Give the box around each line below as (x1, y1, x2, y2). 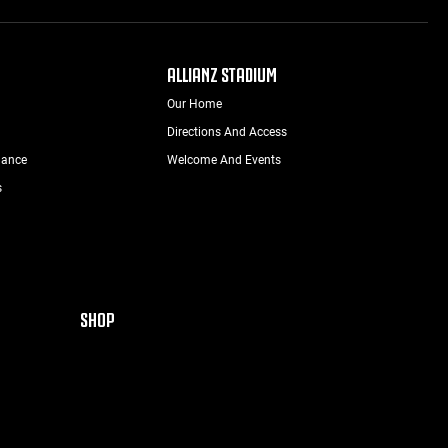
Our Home (167, 96, 223, 111)
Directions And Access (167, 124, 288, 139)
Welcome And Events (167, 152, 282, 167)
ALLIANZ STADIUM (167, 60, 278, 85)
